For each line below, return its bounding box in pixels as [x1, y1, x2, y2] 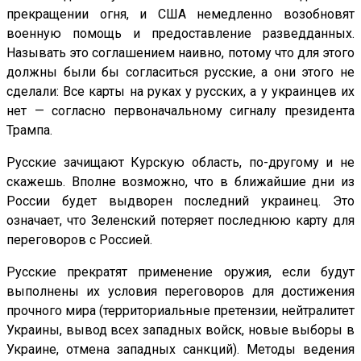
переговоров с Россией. [6, 232, 152, 248]
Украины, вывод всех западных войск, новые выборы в [6, 322, 355, 338]
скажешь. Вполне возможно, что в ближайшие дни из [6, 174, 355, 190]
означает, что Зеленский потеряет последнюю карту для [6, 213, 355, 229]
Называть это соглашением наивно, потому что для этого [6, 45, 355, 61]
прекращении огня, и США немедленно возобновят [6, 6, 355, 23]
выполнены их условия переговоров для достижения [6, 284, 355, 300]
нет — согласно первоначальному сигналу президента [6, 103, 355, 119]
